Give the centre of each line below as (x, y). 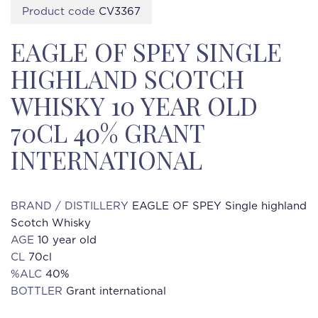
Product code (60, 12)
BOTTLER (38, 291)
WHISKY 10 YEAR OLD (134, 105)
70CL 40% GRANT (108, 132)
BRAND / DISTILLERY (71, 206)
